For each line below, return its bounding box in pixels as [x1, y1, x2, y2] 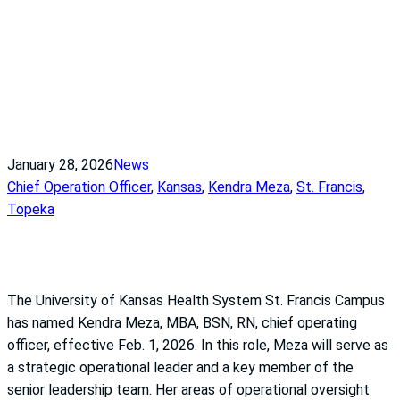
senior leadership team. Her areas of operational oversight [7, 380, 370, 398]
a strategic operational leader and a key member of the [7, 358, 354, 376]
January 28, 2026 [7, 155, 113, 173]
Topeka [7, 200, 54, 218]
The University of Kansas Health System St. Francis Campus [7, 291, 385, 309]
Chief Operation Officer [7, 178, 151, 196]
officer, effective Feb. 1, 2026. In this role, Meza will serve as [7, 336, 388, 354]
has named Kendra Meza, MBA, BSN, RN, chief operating [7, 313, 357, 331]
